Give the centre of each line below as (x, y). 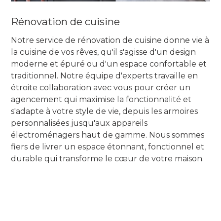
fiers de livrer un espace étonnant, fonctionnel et (108, 147)
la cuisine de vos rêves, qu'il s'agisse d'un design (104, 52)
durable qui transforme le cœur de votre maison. (108, 158)
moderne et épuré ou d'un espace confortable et (109, 64)
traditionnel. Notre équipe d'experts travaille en (105, 75)
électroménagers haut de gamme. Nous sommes (108, 135)
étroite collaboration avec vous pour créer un (101, 87)
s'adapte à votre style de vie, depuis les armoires (105, 111)
